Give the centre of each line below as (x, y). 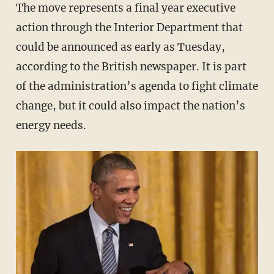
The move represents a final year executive (125, 8)
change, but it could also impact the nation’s (130, 106)
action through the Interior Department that (129, 28)
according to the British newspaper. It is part (131, 67)
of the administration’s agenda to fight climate (137, 87)
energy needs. (51, 126)
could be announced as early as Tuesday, (120, 47)
